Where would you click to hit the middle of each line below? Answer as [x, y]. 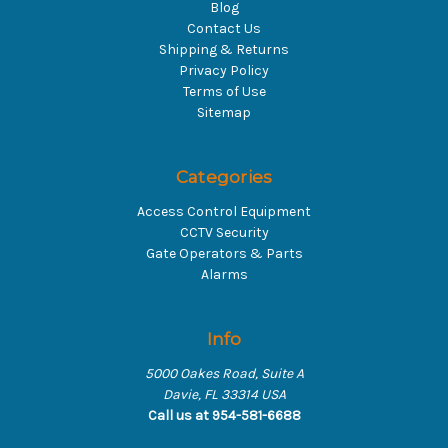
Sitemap [224, 113]
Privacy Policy [224, 71]
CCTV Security [224, 233]
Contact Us [224, 29]
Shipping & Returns [224, 50]
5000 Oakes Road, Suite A [224, 374]
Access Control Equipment [224, 212]
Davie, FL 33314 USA [224, 395]
